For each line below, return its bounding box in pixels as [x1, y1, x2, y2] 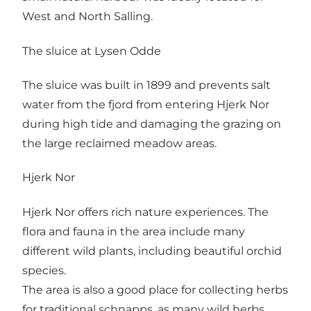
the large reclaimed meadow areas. [22, 136, 217, 150]
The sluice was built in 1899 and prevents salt [22, 78, 271, 92]
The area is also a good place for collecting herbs [22, 283, 288, 296]
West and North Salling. [22, 10, 153, 24]
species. [22, 263, 66, 277]
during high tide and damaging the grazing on [22, 117, 281, 131]
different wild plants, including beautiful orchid [22, 244, 282, 258]
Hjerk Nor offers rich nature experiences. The [22, 205, 269, 219]
